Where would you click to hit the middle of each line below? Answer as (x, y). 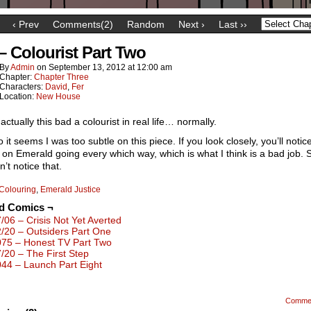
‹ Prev (25, 24)
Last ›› (233, 24)
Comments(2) (83, 24)
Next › (191, 24)
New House (58, 96)
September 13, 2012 (87, 67)
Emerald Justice (70, 190)
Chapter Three (61, 77)
